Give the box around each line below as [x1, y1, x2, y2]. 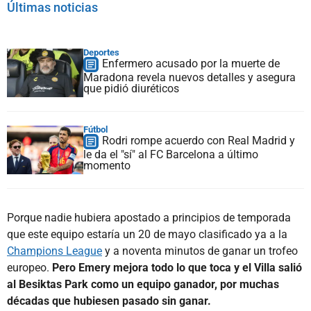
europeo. [7, 260, 52, 274]
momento [83, 158, 131, 172]
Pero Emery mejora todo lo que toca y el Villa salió [52, 260, 302, 274]
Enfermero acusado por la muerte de [102, 56, 280, 70]
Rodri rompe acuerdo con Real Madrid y [102, 133, 295, 147]
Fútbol [83, 124, 108, 135]
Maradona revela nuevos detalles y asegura [83, 70, 296, 84]
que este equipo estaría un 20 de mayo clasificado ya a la [7, 227, 287, 241]
